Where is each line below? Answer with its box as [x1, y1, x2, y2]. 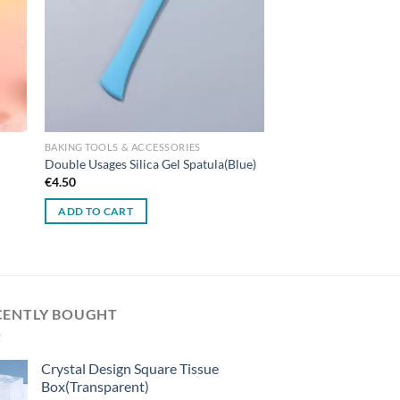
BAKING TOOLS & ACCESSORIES [44, 141, 201, 154]
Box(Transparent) [41, 378, 149, 396]
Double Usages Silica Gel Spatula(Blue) [44, 156, 256, 172]
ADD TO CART [58, 205, 134, 218]
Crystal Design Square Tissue [41, 360, 219, 378]
